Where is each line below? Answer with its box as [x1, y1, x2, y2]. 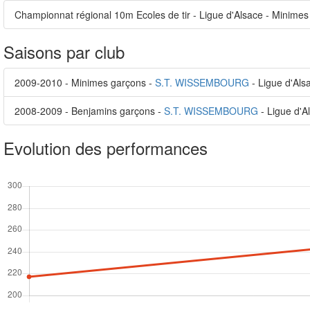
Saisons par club [3, 39, 125, 64]
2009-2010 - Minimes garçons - [15, 75, 155, 89]
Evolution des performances [3, 136, 208, 160]
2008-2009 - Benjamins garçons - [15, 104, 164, 118]
